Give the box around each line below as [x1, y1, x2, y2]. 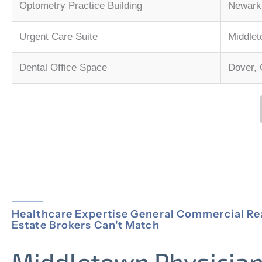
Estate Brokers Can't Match [12, 219, 160, 232]
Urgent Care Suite [19, 31, 98, 43]
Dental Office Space [19, 62, 107, 74]
